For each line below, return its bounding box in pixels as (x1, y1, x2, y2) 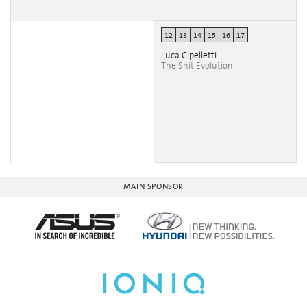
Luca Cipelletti (160, 51, 217, 61)
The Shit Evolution (160, 61, 233, 71)
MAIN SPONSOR (123, 182, 184, 191)
